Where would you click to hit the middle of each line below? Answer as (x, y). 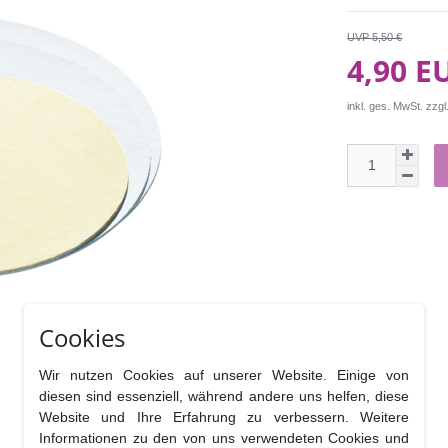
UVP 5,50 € (375, 36)
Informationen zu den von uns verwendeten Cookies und (224, 438)
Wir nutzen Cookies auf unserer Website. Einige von (224, 375)
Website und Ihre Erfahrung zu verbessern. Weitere (224, 417)
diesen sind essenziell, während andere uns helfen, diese (224, 396)
